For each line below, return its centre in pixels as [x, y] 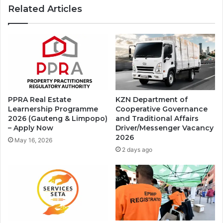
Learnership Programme [53, 109]
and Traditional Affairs [157, 118]
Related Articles [45, 9]
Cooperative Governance [162, 109]
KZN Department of [152, 99]
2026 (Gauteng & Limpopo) [58, 118]
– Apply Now [31, 128]
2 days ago [137, 149]
